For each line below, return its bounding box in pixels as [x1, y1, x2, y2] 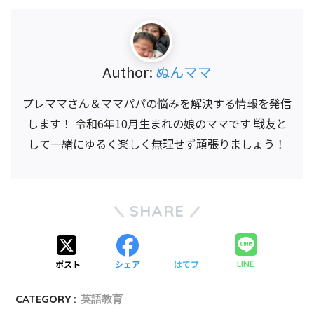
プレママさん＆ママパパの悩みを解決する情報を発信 [22, 95, 292, 112]
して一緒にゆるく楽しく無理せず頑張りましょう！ [28, 135, 286, 153]
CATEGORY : [15, 292, 77, 306]
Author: [102, 62, 156, 83]
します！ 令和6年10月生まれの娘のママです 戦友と [27, 115, 287, 132]
